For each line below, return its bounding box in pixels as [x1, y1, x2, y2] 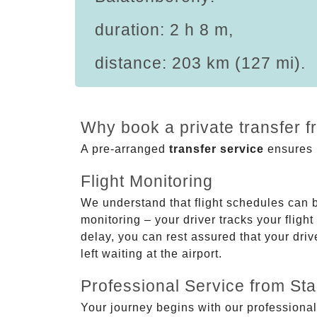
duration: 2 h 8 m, [95, 20, 234, 39]
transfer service [169, 142, 264, 155]
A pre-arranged [81, 142, 169, 155]
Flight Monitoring [81, 171, 213, 190]
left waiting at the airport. [81, 247, 222, 260]
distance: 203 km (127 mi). [95, 53, 306, 72]
